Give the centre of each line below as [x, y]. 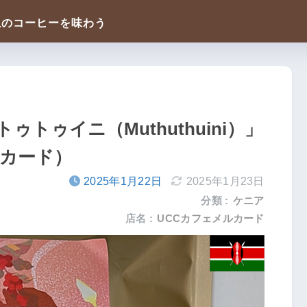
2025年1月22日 [123, 182]
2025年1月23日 [225, 182]
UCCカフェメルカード [211, 218]
